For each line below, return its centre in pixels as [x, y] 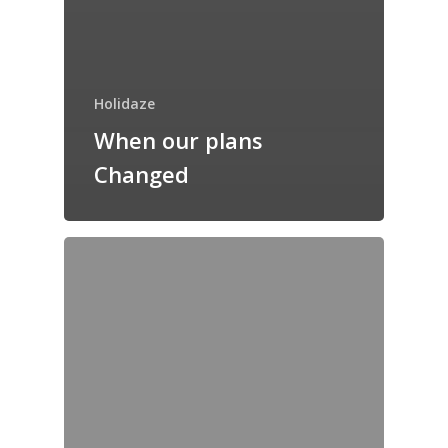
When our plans [178, 140]
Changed [141, 174]
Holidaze [124, 104]
